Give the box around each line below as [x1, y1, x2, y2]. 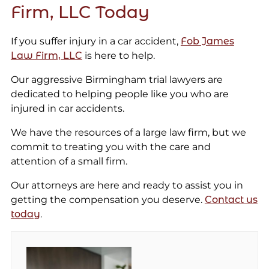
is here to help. [82, 49, 155, 61]
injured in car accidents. [10, 102, 124, 114]
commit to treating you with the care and [10, 141, 211, 153]
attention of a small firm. [10, 155, 127, 167]
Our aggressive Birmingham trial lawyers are [10, 73, 223, 85]
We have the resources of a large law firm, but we [10, 126, 246, 138]
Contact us [204, 193, 258, 205]
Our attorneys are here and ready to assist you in [10, 179, 243, 191]
